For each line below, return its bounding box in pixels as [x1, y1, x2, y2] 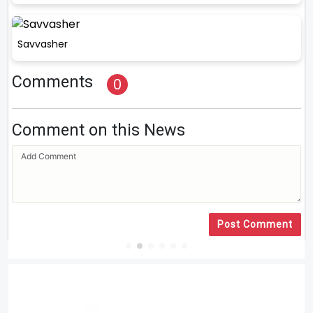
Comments [12, 72, 93, 92]
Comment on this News [12, 120, 185, 140]
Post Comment [217, 219, 293, 231]
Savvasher [17, 37, 68, 52]
